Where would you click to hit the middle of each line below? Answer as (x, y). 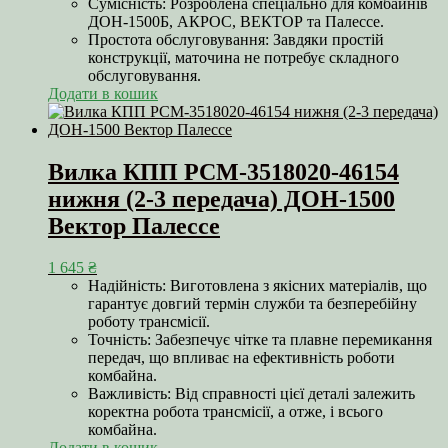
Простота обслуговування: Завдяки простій (236, 39)
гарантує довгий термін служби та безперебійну (252, 304)
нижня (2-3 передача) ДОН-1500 (221, 198)
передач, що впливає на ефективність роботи (241, 358)
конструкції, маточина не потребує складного (243, 57)
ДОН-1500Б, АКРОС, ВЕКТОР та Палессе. (236, 21)
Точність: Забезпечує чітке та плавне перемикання (260, 340)
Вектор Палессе (134, 225)
